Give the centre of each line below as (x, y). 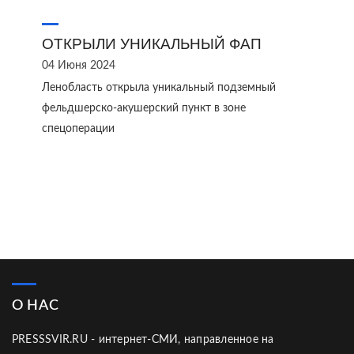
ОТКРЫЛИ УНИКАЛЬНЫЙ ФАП (152, 44)
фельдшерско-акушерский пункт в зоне (144, 108)
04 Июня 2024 (79, 66)
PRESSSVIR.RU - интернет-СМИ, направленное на (143, 340)
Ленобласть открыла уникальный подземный (159, 88)
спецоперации (78, 129)
